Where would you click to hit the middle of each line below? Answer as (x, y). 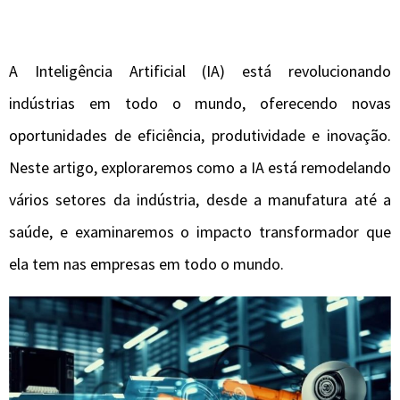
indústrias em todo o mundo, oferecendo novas (200, 103)
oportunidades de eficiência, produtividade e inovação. (200, 135)
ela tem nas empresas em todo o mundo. (146, 264)
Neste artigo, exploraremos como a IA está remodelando (200, 167)
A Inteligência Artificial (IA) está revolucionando (200, 71)
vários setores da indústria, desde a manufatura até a (200, 200)
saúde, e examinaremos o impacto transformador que (200, 232)
